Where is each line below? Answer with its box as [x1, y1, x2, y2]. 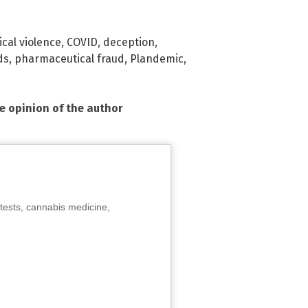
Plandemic [130, 52, 184, 65]
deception [103, 35, 155, 49]
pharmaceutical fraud [14, 52, 124, 65]
